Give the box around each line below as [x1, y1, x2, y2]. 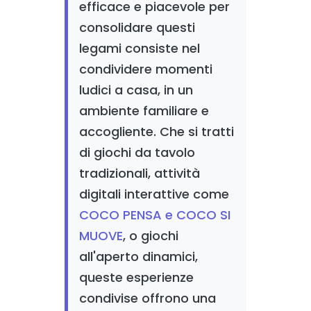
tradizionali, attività [78, 165, 200, 182]
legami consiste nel [78, 40, 200, 57]
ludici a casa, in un [78, 81, 193, 99]
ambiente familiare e [78, 102, 209, 119]
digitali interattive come [78, 185, 229, 203]
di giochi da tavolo [78, 144, 195, 161]
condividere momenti [78, 60, 212, 78]
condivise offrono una [78, 289, 216, 307]
